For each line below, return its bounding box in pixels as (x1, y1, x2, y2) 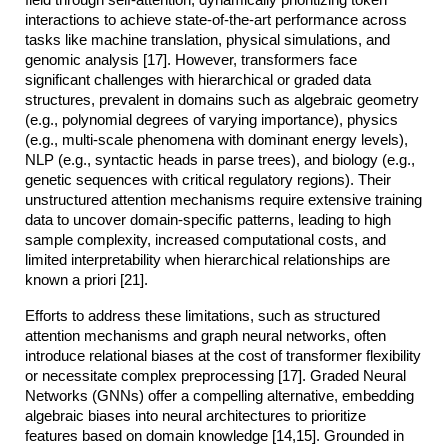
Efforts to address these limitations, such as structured (25, 307, 381, 324)
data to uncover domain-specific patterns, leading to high (25, 211, 392, 228)
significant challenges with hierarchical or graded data (25, 71, 372, 88)
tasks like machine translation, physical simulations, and (25, 31, 391, 48)
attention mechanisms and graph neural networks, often (25, 327, 387, 344)
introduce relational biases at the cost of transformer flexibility (25, 347, 422, 364)
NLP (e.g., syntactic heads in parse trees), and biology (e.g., (25, 151, 416, 168)
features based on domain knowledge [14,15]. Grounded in (25, 427, 405, 444)
